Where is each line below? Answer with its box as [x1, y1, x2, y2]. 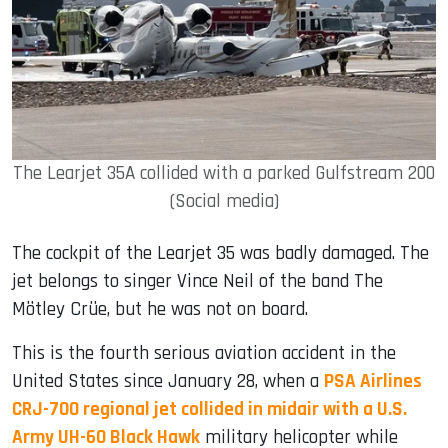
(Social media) [169, 189, 279, 215]
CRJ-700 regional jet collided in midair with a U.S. [12, 397, 407, 423]
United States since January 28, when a [12, 369, 324, 395]
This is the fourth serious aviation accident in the [12, 341, 396, 367]
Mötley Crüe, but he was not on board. [12, 297, 308, 323]
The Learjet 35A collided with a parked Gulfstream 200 [13, 161, 435, 187]
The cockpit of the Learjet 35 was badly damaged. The [12, 241, 429, 267]
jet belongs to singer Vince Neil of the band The [12, 269, 383, 295]
